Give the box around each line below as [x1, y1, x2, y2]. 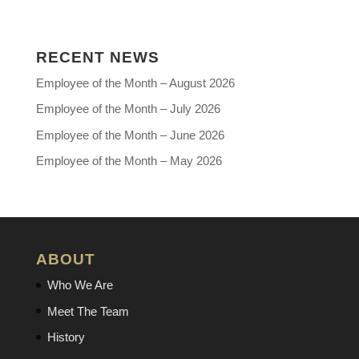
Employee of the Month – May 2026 [35, 154, 222, 167]
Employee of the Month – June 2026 [35, 127, 224, 142]
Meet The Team [46, 304, 129, 318]
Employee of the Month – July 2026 [35, 102, 220, 115]
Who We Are [46, 278, 113, 292]
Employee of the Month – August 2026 [35, 75, 235, 90]
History [46, 330, 85, 344]
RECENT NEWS [35, 48, 159, 66]
